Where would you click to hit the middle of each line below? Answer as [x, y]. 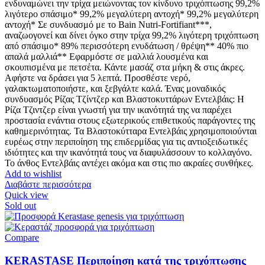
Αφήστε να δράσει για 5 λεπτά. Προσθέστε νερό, [98, 78]
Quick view [27, 195]
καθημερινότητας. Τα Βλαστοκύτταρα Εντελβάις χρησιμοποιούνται [131, 131]
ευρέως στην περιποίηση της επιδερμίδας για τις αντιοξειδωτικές [126, 142]
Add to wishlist [33, 174]
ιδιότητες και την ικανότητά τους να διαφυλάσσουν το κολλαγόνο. [128, 152]
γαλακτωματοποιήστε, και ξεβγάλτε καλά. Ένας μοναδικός [115, 88]
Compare [22, 237]
